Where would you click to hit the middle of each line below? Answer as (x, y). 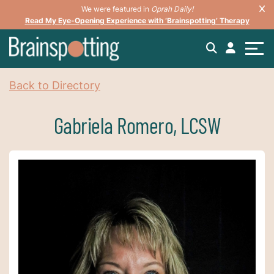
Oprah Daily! (172, 9)
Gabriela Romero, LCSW (137, 125)
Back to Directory (55, 85)
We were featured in (116, 9)
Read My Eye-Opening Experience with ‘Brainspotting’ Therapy (137, 20)
